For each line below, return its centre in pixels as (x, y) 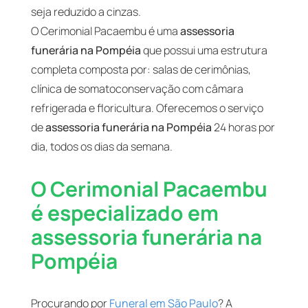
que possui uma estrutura (204, 50)
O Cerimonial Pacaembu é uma (105, 31)
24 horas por (243, 127)
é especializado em (124, 212)
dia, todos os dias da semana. (101, 146)
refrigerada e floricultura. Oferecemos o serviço (147, 108)
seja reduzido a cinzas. (86, 11)
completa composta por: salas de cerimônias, (141, 69)
